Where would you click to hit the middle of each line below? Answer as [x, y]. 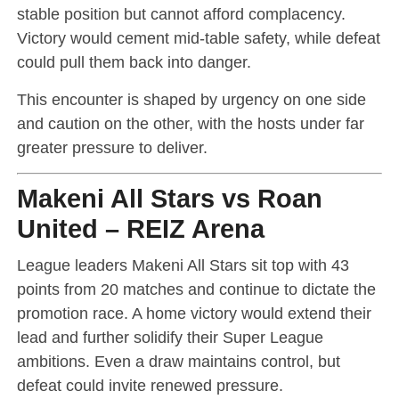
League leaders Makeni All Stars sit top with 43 [183, 265]
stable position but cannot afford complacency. [181, 13]
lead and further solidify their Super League [170, 337]
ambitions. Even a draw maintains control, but [178, 361]
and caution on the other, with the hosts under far [190, 123]
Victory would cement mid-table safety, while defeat [198, 37]
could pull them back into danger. [134, 61]
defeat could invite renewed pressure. [150, 385]
